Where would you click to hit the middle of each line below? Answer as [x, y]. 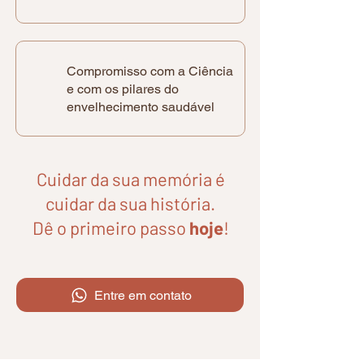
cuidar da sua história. [130, 203]
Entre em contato [143, 295]
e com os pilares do [123, 89]
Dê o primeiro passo [110, 227]
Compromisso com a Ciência [150, 71]
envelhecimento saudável [141, 107]
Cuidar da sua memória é [130, 179]
